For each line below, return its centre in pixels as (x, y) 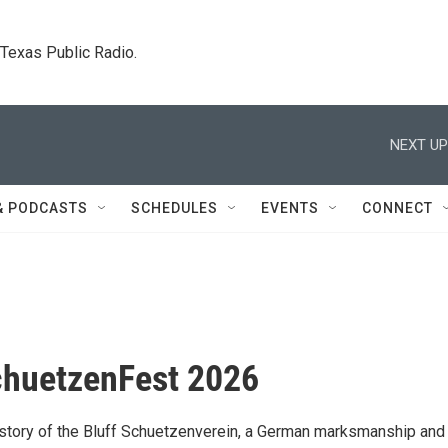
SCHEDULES (174, 208)
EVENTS (290, 208)
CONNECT (397, 208)
